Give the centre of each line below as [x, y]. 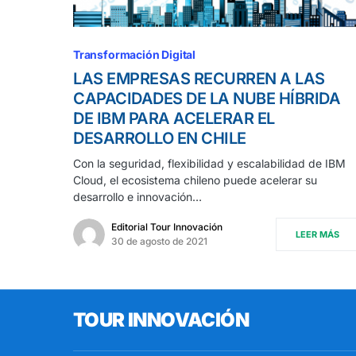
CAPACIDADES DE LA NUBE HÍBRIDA [207, 98]
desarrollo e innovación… [137, 196]
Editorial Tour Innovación [167, 226]
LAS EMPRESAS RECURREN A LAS [199, 78]
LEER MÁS [317, 234]
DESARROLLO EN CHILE [160, 138]
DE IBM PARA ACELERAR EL [174, 118]
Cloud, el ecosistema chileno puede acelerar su [195, 180]
